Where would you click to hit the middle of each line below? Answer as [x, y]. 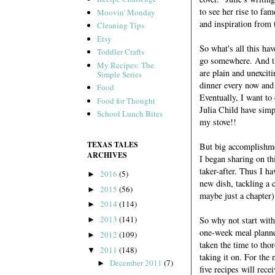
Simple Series [120, 74]
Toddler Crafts [121, 52]
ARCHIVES [107, 155]
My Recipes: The [126, 65]
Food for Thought [126, 100]
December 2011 [137, 263]
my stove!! [218, 122]
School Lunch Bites [130, 114]
